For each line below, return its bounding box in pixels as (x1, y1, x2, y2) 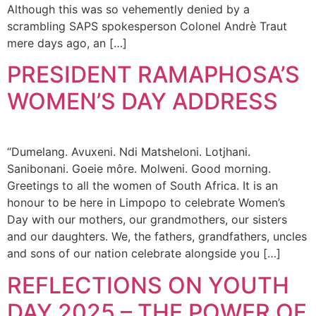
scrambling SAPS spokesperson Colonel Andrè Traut (7, 19, 287, 33)
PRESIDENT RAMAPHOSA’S (7, 61, 300, 89)
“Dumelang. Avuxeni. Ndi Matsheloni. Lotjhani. (7, 145, 250, 159)
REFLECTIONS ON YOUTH (7, 271, 289, 299)
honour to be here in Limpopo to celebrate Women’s (7, 195, 285, 210)
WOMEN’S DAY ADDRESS (7, 87, 278, 116)
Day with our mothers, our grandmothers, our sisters (7, 212, 287, 227)
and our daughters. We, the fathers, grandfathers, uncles (7, 229, 307, 244)
